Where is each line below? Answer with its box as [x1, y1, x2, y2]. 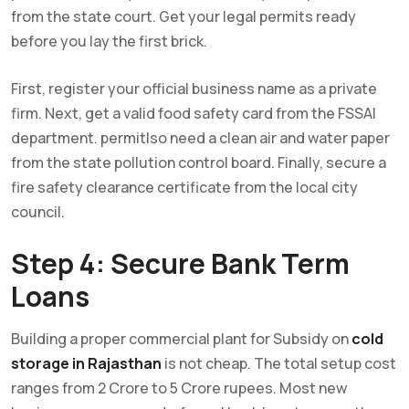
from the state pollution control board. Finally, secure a [11, 152, 386, 173]
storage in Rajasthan [11, 352, 162, 373]
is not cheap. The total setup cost [162, 352, 396, 373]
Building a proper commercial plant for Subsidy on [11, 328, 351, 349]
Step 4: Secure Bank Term [11, 244, 350, 282]
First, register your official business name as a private [11, 78, 377, 99]
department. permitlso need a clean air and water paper [11, 127, 390, 148]
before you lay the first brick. [11, 30, 207, 51]
